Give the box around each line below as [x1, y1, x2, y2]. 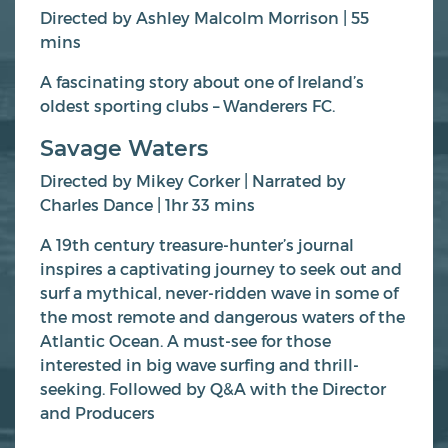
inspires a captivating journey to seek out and [40, 258, 402, 278]
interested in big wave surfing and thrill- [40, 354, 359, 374]
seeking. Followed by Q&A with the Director [40, 378, 386, 398]
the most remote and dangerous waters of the [40, 306, 405, 326]
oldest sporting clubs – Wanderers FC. [40, 95, 335, 115]
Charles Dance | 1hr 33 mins [40, 194, 255, 214]
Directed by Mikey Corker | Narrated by [40, 170, 346, 190]
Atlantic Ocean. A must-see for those [40, 330, 331, 350]
